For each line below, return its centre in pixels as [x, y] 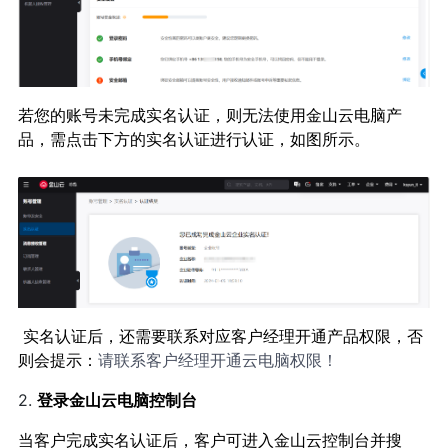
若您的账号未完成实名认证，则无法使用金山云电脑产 [209, 114]
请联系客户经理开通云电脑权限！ [217, 359]
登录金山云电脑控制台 [116, 399]
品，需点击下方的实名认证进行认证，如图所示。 [193, 138]
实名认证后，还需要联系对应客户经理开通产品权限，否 [220, 335]
